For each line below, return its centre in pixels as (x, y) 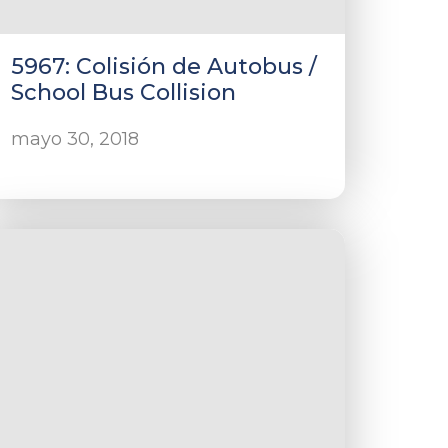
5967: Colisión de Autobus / (164, 66)
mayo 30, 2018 (75, 139)
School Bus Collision (124, 92)
